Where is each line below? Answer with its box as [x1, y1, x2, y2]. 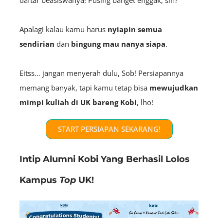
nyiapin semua [108, 24, 162, 34]
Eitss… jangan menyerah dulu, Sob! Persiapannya [19, 68, 183, 78]
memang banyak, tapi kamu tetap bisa [19, 82, 149, 92]
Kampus [19, 174, 59, 185]
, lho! [137, 97, 153, 107]
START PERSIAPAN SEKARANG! [57, 124, 161, 134]
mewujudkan [149, 82, 198, 92]
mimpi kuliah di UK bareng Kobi [19, 97, 137, 107]
